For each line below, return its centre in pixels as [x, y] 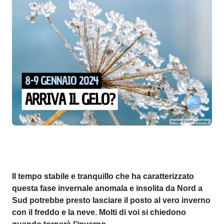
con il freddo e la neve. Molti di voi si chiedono [99, 212]
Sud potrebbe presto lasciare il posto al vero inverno [111, 200]
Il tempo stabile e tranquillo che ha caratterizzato [103, 176]
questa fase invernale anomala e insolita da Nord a [107, 188]
